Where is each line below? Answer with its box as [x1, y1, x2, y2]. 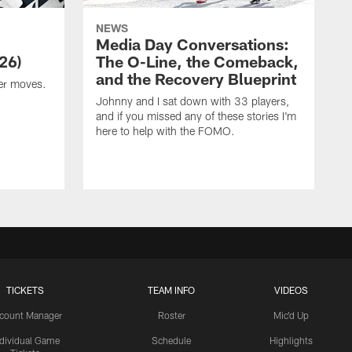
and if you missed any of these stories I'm [96, 109, 296, 123]
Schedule [152, 335, 191, 346]
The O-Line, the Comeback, [96, 52, 299, 71]
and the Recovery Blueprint [96, 69, 296, 89]
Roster [157, 310, 185, 321]
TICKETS [6, 284, 45, 296]
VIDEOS [274, 284, 308, 296]
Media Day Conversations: [96, 35, 289, 54]
